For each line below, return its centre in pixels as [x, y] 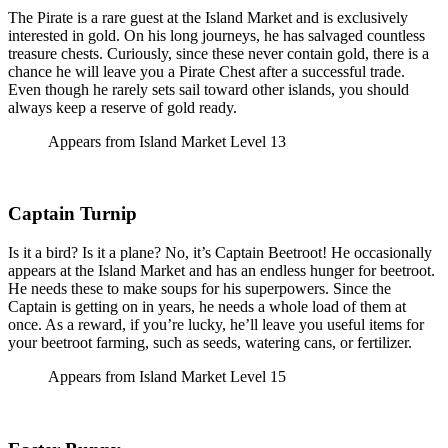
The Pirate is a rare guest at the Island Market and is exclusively [208, 17]
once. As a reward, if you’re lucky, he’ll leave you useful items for [216, 324]
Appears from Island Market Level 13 [167, 141]
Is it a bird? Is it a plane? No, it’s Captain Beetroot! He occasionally [220, 252]
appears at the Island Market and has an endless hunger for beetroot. [221, 270]
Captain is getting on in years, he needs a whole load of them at [207, 306]
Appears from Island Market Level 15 [167, 376]
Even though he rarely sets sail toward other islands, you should [208, 89]
